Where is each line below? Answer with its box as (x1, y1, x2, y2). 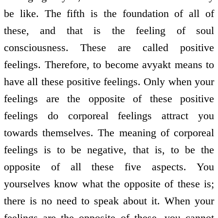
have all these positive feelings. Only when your (4, 75, 214, 88)
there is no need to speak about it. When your (4, 195, 214, 207)
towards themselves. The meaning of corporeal (4, 127, 214, 139)
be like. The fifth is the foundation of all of (4, 7, 214, 20)
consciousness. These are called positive (4, 41, 214, 54)
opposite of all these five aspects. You (4, 161, 214, 173)
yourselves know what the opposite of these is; (4, 178, 214, 190)
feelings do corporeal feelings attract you (4, 109, 214, 122)
